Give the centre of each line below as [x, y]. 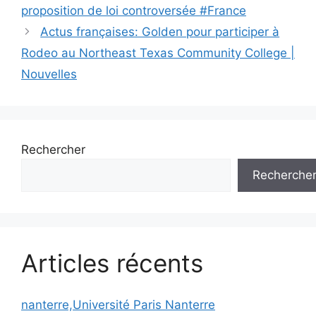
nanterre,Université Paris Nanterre [118, 304]
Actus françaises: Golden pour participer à [160, 32]
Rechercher [53, 150]
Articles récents [112, 263]
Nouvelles [49, 74]
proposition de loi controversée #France [134, 11]
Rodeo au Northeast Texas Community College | [158, 53]
